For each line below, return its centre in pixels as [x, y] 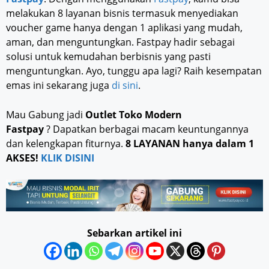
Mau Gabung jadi [46, 114]
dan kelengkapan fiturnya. [66, 143]
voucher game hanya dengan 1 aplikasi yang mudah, [124, 27]
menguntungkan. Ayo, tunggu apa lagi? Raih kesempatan [134, 71]
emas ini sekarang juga [59, 85]
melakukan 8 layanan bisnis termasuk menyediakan [122, 13]
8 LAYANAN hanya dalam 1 [190, 143]
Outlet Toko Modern [134, 114]
